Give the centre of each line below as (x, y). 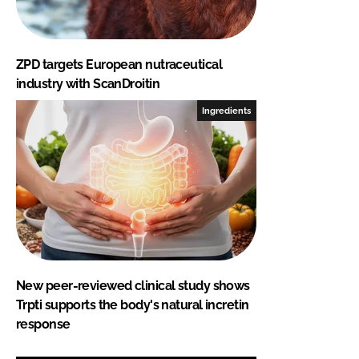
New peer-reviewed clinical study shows (133, 285)
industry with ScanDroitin (88, 83)
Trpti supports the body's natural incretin (133, 305)
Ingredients (227, 110)
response (43, 324)
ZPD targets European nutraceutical (119, 64)
